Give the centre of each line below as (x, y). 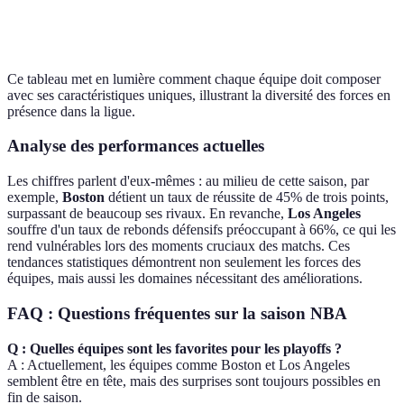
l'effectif (229, 28)
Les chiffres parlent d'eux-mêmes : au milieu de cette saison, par (188, 181)
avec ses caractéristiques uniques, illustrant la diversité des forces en (199, 95)
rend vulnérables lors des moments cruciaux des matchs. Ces (179, 246)
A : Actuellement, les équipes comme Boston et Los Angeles (179, 364)
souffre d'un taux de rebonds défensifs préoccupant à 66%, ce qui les (202, 230)
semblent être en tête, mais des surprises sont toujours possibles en (194, 381)
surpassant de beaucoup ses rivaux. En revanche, (147, 214)
